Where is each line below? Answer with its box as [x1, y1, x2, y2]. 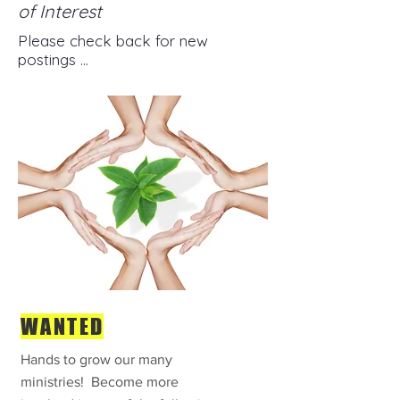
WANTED [21, 313, 104, 339]
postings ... [18, 50, 88, 69]
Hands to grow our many [21, 352, 172, 367]
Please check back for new [18, 31, 208, 50]
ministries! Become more [21, 374, 179, 389]
